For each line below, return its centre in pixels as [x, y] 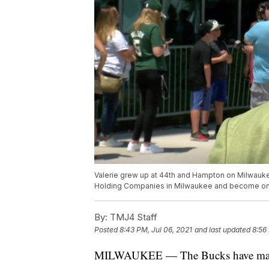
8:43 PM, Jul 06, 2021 [156, 230]
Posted [107, 230]
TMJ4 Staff [132, 217]
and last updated [222, 230]
